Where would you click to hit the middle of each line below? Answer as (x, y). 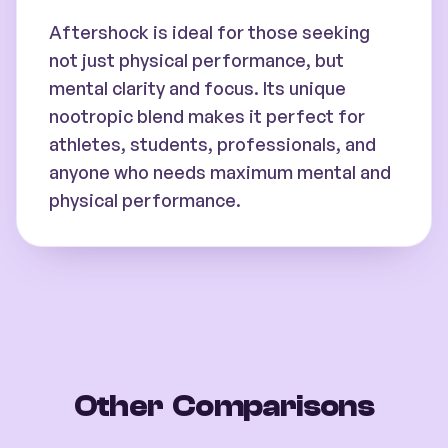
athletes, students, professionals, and (212, 144)
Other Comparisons (224, 406)
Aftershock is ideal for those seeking (209, 32)
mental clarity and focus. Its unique (197, 88)
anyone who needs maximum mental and (220, 172)
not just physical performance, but (196, 60)
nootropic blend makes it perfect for (207, 116)
